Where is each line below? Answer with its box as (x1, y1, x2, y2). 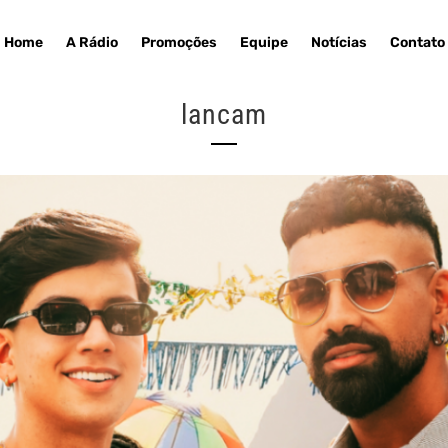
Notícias (310, 34, 367, 52)
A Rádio (65, 34, 118, 52)
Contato (389, 34, 445, 52)
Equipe (239, 34, 288, 52)
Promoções (140, 34, 217, 52)
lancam (181, 97, 267, 131)
